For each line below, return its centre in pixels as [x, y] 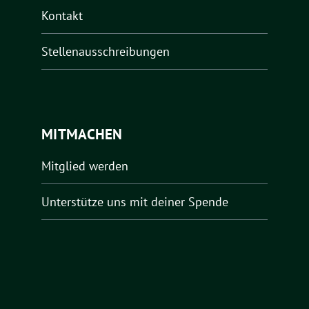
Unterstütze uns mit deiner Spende [135, 201]
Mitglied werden [85, 166]
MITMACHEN [82, 134]
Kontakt [62, 15]
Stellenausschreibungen [106, 51]
